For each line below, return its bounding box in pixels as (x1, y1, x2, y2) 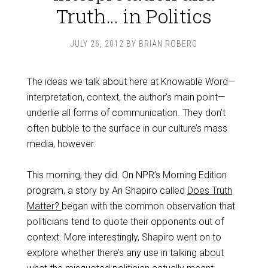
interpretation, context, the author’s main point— (26, 92, 225, 103)
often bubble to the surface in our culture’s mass (26, 123, 227, 134)
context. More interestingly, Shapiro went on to (26, 232, 221, 243)
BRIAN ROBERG (139, 39, 197, 48)
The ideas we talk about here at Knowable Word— (26, 76, 235, 87)
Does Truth (187, 185, 232, 196)
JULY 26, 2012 (71, 39, 124, 48)
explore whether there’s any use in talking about (26, 247, 224, 258)
